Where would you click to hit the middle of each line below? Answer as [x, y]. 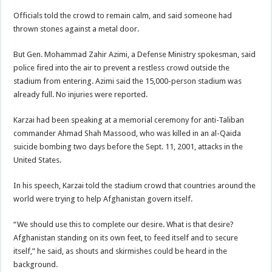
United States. [38, 160]
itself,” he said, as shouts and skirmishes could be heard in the [121, 251]
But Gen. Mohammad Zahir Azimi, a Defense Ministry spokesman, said [135, 54]
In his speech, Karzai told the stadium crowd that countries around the [135, 185]
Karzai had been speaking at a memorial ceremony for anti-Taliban [129, 120]
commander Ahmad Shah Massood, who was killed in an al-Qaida [127, 133]
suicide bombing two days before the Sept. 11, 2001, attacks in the [128, 147]
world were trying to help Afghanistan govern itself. [103, 199]
